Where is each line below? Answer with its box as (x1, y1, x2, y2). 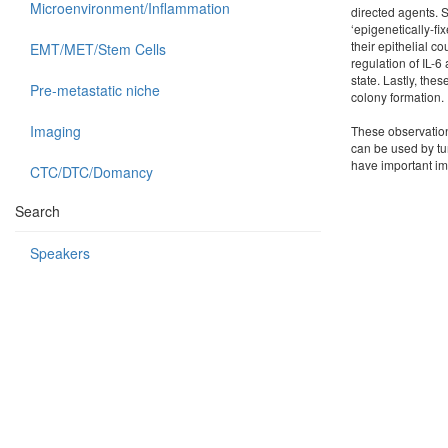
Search (15, 201, 60, 221)
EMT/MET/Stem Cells (30, 39, 166, 59)
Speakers (30, 243, 90, 263)
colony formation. (351, 88, 444, 105)
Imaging (30, 121, 81, 141)
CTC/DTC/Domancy (30, 162, 153, 182)
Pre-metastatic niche (30, 80, 160, 100)
